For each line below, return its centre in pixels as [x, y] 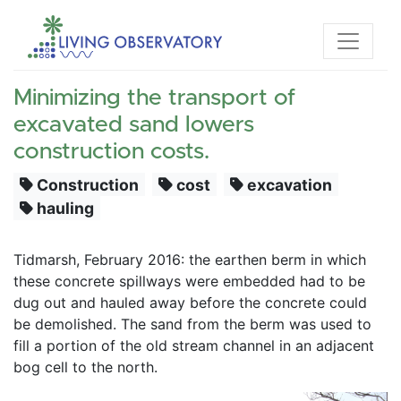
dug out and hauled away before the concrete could [190, 302]
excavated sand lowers [134, 125]
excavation [288, 184]
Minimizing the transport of [154, 98]
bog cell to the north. [88, 367]
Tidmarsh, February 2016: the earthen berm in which [190, 259]
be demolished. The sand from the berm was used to [192, 324]
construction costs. [111, 152]
